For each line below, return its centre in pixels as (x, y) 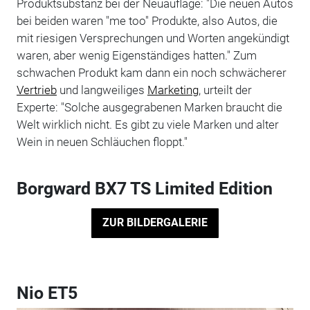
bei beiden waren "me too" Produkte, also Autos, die (147, 20)
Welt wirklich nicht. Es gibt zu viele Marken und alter (147, 124)
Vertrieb (36, 90)
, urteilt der (225, 90)
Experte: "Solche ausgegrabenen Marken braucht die (149, 107)
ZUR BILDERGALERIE (155, 223)
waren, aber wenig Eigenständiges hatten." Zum (136, 55)
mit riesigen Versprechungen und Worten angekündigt (153, 38)
